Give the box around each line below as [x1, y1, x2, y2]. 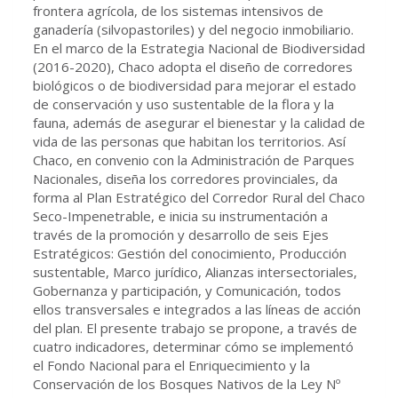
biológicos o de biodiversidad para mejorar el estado [33, 76, 356, 94]
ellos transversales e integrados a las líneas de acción [33, 299, 361, 318]
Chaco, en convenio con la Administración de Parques [33, 150, 354, 169]
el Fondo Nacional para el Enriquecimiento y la [33, 355, 310, 374]
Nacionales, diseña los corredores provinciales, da [33, 169, 338, 187]
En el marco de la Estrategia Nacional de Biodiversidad [33, 38, 365, 57]
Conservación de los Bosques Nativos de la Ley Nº [33, 374, 340, 393]
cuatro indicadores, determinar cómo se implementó [33, 337, 354, 355]
